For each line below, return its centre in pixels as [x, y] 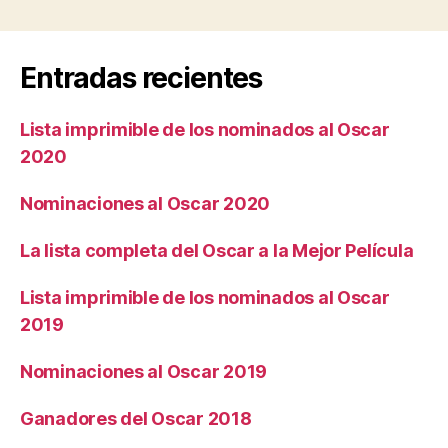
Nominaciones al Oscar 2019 [143, 371]
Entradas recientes [141, 77]
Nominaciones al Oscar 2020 [145, 203]
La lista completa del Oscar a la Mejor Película [217, 250]
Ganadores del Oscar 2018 [136, 418]
